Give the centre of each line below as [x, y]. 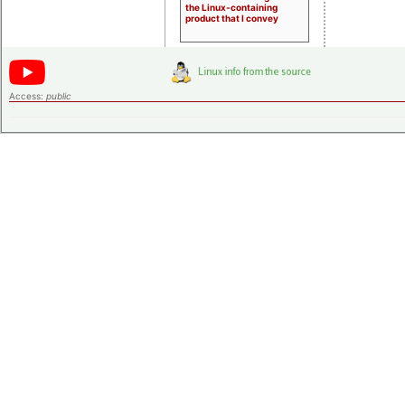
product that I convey [232, 18]
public [59, 95]
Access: [28, 95]
